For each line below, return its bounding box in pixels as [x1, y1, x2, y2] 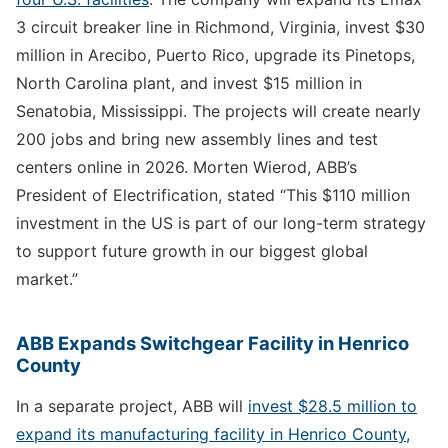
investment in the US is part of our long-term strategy [16, 212, 426, 233]
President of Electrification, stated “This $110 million [16, 184, 410, 205]
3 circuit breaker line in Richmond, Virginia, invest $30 [16, 16, 425, 37]
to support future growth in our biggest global [16, 240, 368, 261]
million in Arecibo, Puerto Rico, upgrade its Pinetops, [16, 44, 415, 65]
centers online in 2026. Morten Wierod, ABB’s [16, 156, 357, 177]
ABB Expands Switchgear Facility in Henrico [16, 331, 409, 354]
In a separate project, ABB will [16, 395, 248, 416]
